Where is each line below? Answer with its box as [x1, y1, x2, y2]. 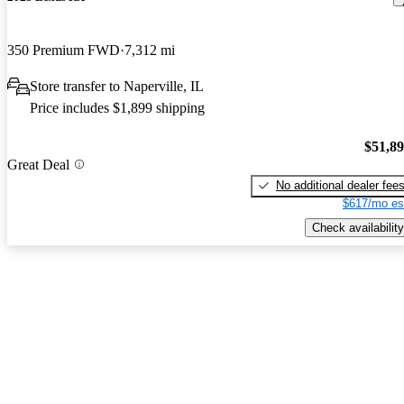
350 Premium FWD [7, 42, 120, 59]
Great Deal [7, 156, 69, 172]
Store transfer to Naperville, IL [30, 78, 204, 95]
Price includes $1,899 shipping [30, 100, 205, 116]
